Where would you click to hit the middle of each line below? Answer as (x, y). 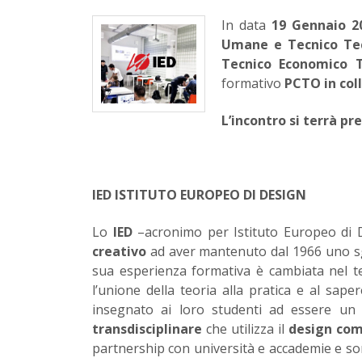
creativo (119, 251)
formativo (253, 83)
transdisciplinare (147, 328)
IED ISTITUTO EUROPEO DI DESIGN (199, 194)
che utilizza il (246, 328)
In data (246, 25)
